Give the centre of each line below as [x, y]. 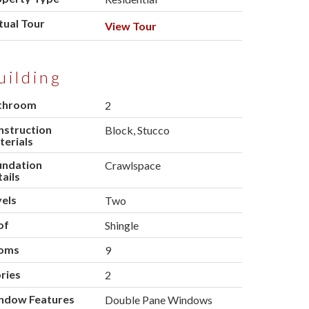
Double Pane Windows [159, 300]
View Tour [131, 26]
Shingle [122, 226]
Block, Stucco [138, 130]
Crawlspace [133, 166]
